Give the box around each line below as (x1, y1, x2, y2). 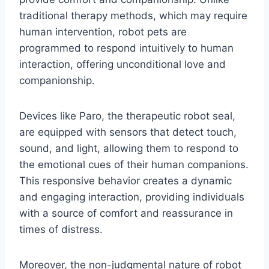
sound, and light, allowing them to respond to (19, 142, 238, 155)
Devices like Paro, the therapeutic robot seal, (19, 110, 235, 122)
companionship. (19, 74, 95, 87)
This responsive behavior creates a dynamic (19, 175, 232, 187)
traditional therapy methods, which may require (19, 10, 247, 22)
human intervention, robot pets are (19, 26, 187, 38)
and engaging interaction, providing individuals (19, 191, 244, 204)
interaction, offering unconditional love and (19, 58, 226, 71)
